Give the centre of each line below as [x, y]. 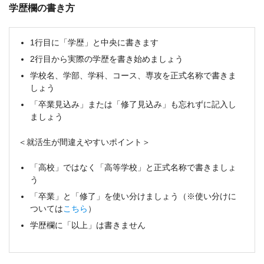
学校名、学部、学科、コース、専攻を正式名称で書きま [133, 76]
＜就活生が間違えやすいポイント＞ [84, 142]
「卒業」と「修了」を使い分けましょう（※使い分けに [133, 197]
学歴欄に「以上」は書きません [88, 225]
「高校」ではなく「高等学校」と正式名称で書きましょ [133, 168]
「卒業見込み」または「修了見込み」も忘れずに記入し [133, 105]
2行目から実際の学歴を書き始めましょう [107, 59]
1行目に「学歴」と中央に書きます [94, 43]
